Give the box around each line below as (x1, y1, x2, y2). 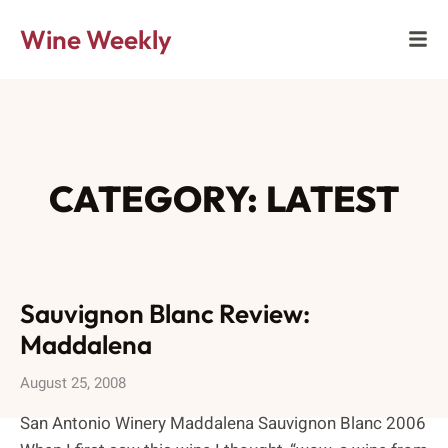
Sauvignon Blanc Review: (20, 297, 310, 330)
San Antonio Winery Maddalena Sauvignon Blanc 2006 (20, 411, 426, 436)
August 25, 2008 (20, 372, 126, 394)
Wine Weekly (20, 23, 172, 56)
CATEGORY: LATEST (48, 176, 400, 221)
